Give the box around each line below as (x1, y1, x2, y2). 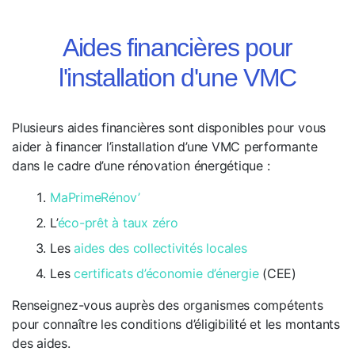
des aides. (12, 334, 71, 351)
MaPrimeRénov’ (50, 189, 140, 205)
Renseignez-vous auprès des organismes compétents (12, 296, 323, 313)
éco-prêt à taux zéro (57, 214, 178, 231)
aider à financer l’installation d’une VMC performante (12, 138, 318, 155)
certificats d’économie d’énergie (74, 265, 259, 281)
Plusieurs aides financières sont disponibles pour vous (12, 119, 326, 136)
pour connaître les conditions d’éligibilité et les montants (12, 315, 340, 332)
